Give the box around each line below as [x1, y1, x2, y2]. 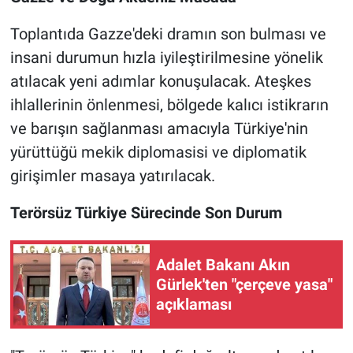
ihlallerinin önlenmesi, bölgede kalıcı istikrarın [9, 95, 329, 115]
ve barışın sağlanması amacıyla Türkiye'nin [9, 119, 308, 139]
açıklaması [156, 294, 232, 314]
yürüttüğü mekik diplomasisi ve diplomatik [9, 143, 307, 162]
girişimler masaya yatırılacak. [9, 166, 215, 186]
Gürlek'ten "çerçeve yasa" [156, 274, 333, 294]
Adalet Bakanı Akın [156, 255, 290, 274]
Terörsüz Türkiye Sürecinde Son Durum [9, 203, 282, 223]
